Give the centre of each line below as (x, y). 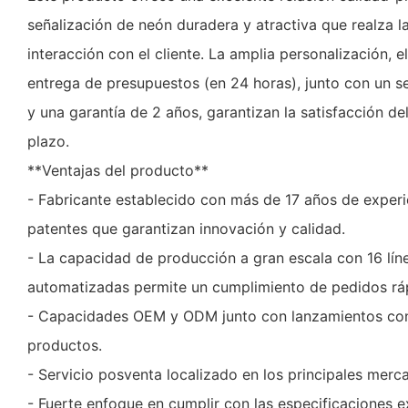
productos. (65, 346)
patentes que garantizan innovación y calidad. (186, 229)
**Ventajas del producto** (118, 171)
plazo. (48, 142)
